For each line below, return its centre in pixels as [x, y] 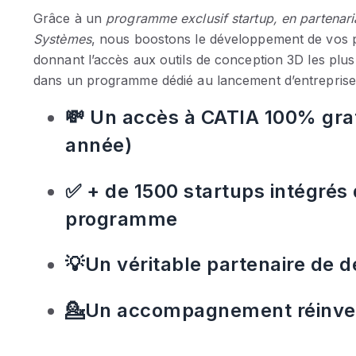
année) [99, 145]
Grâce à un [70, 19]
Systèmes [62, 39]
